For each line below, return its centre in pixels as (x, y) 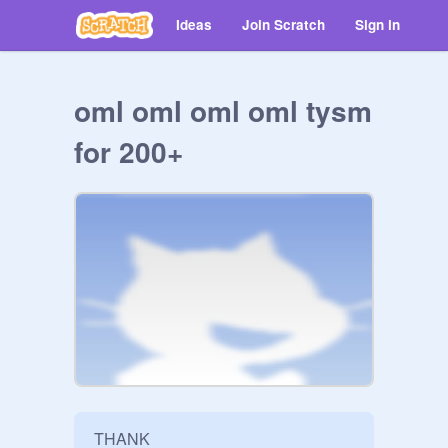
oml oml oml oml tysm (223, 110)
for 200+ (128, 151)
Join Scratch (283, 24)
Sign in (377, 24)
